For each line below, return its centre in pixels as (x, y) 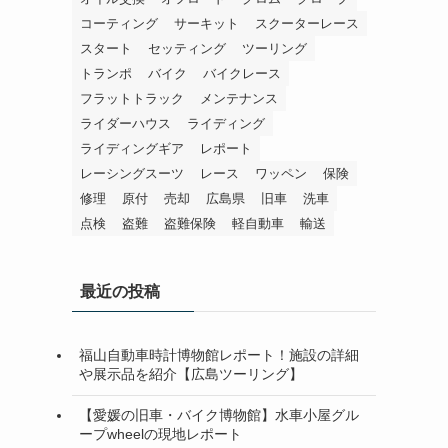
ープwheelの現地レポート (160, 434)
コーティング (119, 23)
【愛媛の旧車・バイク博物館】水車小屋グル (219, 415)
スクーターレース (307, 23)
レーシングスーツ (132, 173)
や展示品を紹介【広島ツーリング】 (191, 374)
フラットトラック (132, 98)
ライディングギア (132, 148)
